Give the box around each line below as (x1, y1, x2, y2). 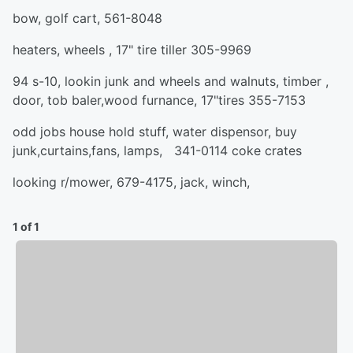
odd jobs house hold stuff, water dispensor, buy (13, 124, 297, 139)
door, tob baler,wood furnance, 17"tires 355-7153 (13, 92, 306, 108)
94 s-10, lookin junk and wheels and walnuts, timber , (13, 73, 329, 89)
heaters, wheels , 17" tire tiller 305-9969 (13, 42, 251, 58)
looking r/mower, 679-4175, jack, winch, (13, 174, 250, 190)
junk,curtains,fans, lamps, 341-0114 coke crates (13, 143, 302, 158)
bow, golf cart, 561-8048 (13, 10, 162, 26)
